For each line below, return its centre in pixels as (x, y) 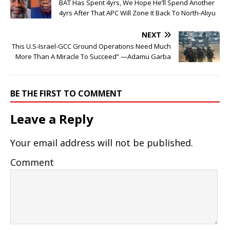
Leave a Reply (52, 119)
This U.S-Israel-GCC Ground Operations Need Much (91, 46)
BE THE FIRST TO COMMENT (66, 94)
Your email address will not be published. (102, 143)
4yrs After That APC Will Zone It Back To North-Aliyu (137, 13)
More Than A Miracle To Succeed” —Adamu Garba (93, 57)
